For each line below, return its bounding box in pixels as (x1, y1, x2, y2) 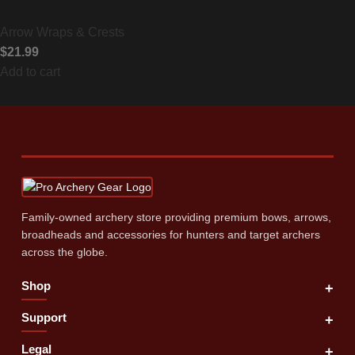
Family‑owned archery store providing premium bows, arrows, (21, 210, 331, 223)
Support (21, 310, 67, 324)
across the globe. (21, 245, 108, 258)
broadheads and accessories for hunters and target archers (21, 227, 320, 241)
